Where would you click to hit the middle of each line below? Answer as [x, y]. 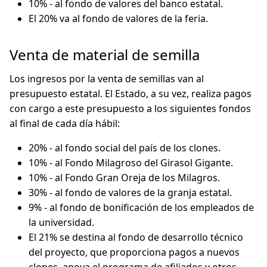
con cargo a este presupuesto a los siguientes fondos [130, 108]
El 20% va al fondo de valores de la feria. [118, 18]
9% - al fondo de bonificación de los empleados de [141, 207]
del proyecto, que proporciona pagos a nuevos [134, 252]
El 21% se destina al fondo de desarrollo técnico [136, 237]
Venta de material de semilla [105, 55]
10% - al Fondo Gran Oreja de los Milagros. [124, 178]
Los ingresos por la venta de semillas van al [107, 79]
